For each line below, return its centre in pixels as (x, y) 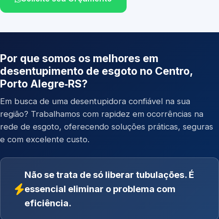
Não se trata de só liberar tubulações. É (109, 175)
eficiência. (48, 203)
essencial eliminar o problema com (100, 189)
